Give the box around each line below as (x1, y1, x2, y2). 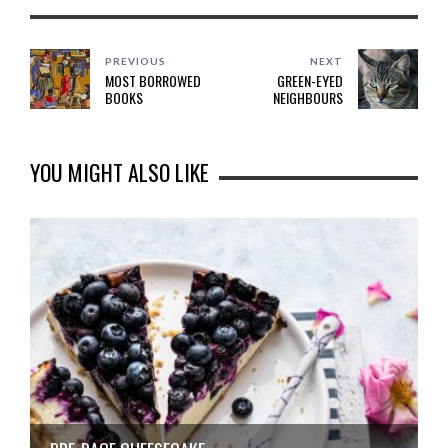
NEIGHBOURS (272, 87, 343, 109)
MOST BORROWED (105, 70, 201, 92)
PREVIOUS (105, 55, 166, 68)
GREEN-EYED (276, 70, 343, 92)
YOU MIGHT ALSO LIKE (30, 156, 209, 189)
